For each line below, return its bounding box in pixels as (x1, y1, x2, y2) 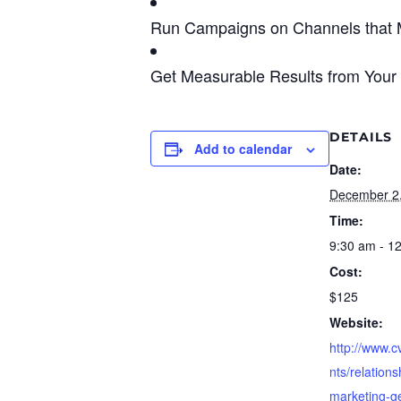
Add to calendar (194, 140, 292, 158)
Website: (329, 313, 383, 332)
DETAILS (329, 129, 392, 146)
